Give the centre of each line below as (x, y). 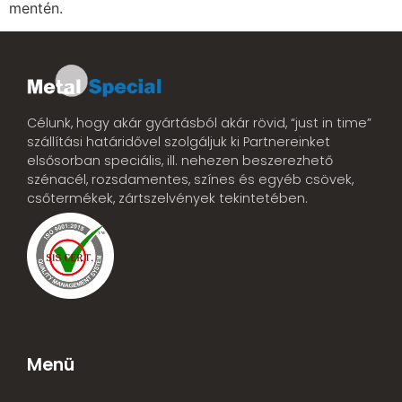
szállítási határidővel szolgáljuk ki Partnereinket (179, 142)
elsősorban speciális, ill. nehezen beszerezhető (180, 161)
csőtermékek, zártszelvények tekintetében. (167, 199)
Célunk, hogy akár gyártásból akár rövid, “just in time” (199, 123)
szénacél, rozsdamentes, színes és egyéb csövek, (190, 180)
